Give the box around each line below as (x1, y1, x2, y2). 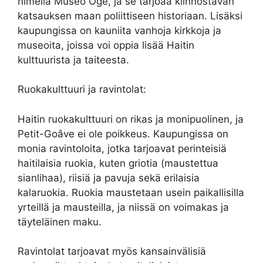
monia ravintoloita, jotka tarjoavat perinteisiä (18, 142, 227, 154)
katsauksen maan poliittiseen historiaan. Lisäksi (18, 9, 242, 22)
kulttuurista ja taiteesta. (18, 53, 129, 66)
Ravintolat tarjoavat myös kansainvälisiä (18, 245, 206, 258)
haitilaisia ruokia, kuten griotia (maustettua (18, 157, 218, 169)
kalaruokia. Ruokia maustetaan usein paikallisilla (18, 186, 244, 198)
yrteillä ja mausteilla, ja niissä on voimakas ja (18, 201, 229, 213)
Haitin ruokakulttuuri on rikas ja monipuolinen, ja (18, 113, 244, 125)
